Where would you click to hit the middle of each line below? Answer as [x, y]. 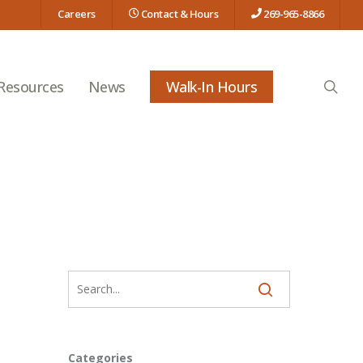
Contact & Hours [178, 14]
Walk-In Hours [211, 86]
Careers [77, 14]
